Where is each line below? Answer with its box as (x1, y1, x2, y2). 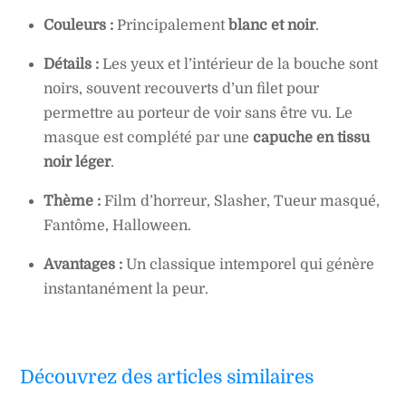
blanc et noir (228, 17, 315, 34)
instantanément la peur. (43, 281, 208, 298)
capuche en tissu (253, 130, 370, 147)
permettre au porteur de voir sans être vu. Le (43, 105, 353, 122)
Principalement (113, 17, 228, 34)
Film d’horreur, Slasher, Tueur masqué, (101, 193, 380, 210)
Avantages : (43, 256, 122, 274)
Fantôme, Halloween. (43, 217, 191, 235)
